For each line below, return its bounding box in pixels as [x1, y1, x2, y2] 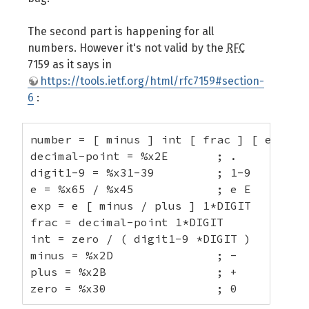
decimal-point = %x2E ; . [30, 149, 237, 163]
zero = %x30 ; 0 [30, 281, 237, 295]
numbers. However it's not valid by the [28, 41, 226, 54]
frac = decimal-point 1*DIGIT [30, 215, 223, 229]
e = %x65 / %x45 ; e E [30, 182, 251, 196]
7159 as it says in [28, 58, 112, 71]
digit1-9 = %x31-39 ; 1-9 [30, 166, 251, 179]
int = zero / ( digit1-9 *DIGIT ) [30, 232, 251, 246]
